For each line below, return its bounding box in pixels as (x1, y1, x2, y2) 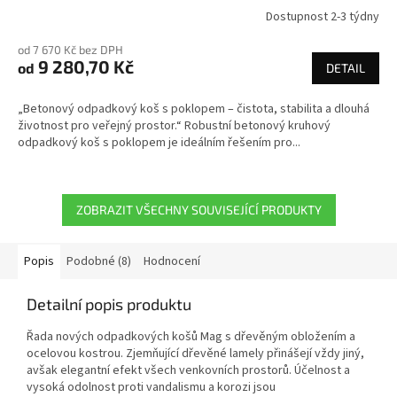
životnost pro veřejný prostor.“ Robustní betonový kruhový (18, 117, 331, 136)
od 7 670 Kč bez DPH (18, 43, 123, 58)
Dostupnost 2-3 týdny (266, 7, 379, 26)
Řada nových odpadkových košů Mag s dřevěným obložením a (27, 328, 355, 346)
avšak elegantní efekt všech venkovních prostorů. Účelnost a (27, 362, 350, 380)
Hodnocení (144, 253, 200, 271)
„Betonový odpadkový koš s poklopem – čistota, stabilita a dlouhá (18, 100, 370, 119)
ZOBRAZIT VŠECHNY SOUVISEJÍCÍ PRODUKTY (75, 202, 322, 218)
